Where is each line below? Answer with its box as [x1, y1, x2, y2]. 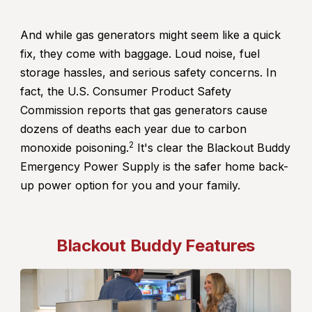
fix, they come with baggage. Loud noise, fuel [20, 47, 260, 61]
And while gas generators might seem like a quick [20, 28, 281, 42]
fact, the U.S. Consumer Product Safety [20, 84, 231, 99]
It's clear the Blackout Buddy [134, 141, 290, 155]
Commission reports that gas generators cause [20, 103, 267, 118]
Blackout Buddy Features [56, 235, 256, 256]
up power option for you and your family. [20, 178, 240, 193]
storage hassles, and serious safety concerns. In [20, 65, 276, 80]
